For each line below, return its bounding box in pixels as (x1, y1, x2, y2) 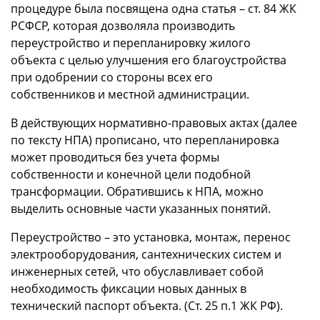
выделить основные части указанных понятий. (11, 200, 271, 216)
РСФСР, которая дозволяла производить (11, 17, 235, 34)
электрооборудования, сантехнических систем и (11, 246, 281, 262)
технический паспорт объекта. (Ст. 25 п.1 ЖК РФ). (11, 297, 283, 314)
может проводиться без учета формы (11, 149, 219, 165)
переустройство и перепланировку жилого (11, 34, 251, 51)
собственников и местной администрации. (11, 86, 249, 102)
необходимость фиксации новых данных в (11, 280, 246, 296)
